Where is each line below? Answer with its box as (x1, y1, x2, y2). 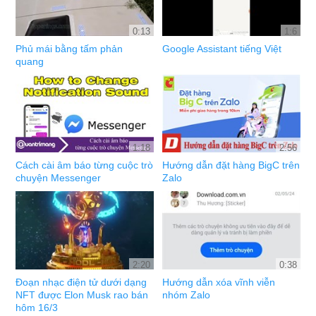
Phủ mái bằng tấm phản (16, 42, 123, 54)
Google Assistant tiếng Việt (162, 42, 282, 54)
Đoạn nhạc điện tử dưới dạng (16, 276, 147, 288)
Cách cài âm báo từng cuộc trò (16, 159, 154, 171)
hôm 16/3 (16, 301, 59, 313)
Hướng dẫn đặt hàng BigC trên (162, 159, 300, 171)
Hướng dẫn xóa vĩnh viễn (162, 276, 276, 288)
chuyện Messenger (16, 172, 102, 184)
